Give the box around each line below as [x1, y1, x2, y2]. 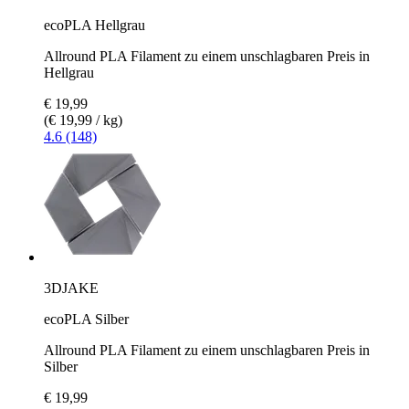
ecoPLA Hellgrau [44, 16, 145, 33]
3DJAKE [44, 279, 99, 296]
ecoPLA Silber [44, 310, 129, 327]
